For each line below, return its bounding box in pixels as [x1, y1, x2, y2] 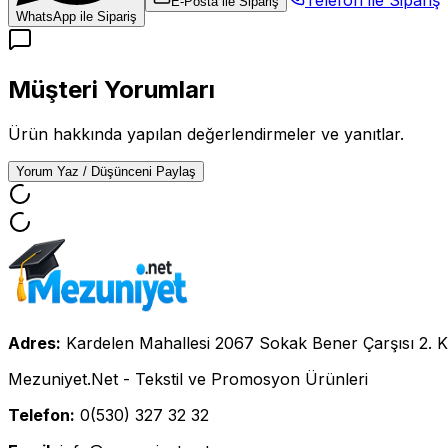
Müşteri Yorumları [8, 74, 215, 104]
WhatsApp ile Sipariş [16, 8, 137, 24]
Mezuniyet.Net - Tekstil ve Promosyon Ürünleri [8, 368, 368, 389]
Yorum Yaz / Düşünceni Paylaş [16, 163, 196, 179]
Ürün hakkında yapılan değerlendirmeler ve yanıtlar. [8, 123, 404, 144]
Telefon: [8, 404, 75, 425]
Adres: [8, 332, 61, 353]
